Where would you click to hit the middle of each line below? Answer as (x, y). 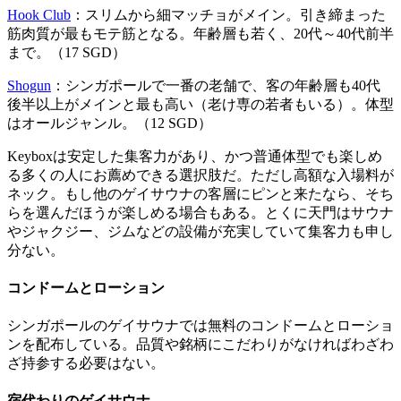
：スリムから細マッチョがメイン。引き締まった (228, 14)
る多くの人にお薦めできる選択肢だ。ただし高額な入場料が (200, 175)
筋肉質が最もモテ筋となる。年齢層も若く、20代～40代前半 (200, 33)
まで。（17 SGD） (67, 52)
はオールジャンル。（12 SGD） (110, 123)
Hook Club (39, 14)
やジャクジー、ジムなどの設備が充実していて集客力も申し (200, 231)
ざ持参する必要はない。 (86, 363)
